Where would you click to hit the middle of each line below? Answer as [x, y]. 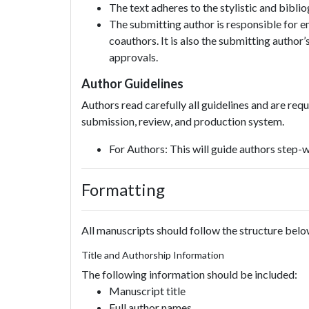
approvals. [133, 57]
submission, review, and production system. [183, 121]
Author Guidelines [132, 83]
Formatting [123, 189]
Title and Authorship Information [153, 255]
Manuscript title [147, 291]
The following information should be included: [189, 274]
